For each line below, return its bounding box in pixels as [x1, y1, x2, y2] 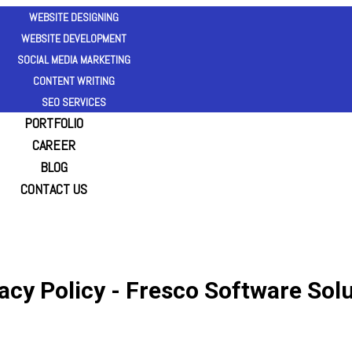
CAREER [32, 136, 75, 154]
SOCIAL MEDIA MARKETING [16, 53, 130, 67]
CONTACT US [20, 180, 87, 198]
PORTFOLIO [24, 114, 83, 132]
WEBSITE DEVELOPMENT [20, 31, 126, 46]
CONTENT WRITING [32, 74, 115, 88]
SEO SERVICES [41, 95, 106, 109]
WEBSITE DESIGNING [28, 10, 119, 24]
